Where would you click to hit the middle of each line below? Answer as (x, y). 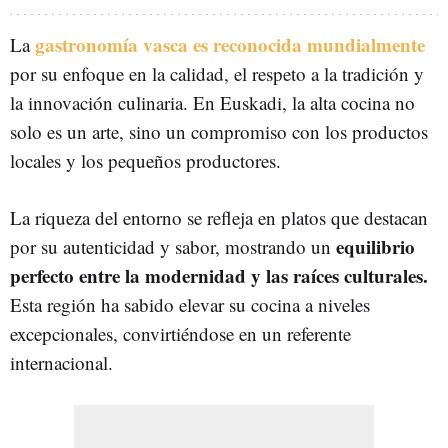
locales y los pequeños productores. (145, 160)
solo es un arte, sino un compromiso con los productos (219, 131)
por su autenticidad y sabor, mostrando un (173, 246)
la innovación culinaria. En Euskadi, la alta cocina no (212, 102)
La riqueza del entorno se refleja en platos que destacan (219, 217)
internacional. (61, 362)
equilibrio (375, 246)
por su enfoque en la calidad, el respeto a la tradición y (217, 73)
